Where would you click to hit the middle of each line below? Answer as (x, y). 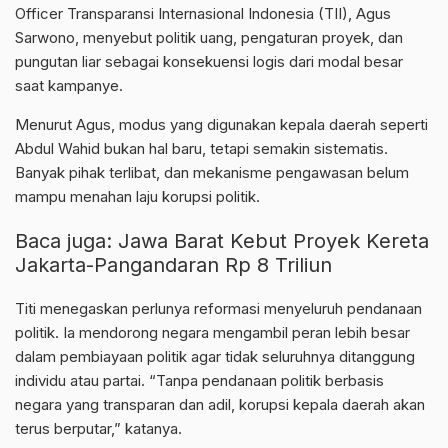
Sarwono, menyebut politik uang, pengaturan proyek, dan (209, 38)
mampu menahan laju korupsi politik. (137, 197)
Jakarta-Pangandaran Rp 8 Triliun (173, 265)
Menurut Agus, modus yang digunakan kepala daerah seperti (221, 125)
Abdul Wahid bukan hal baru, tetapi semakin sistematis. (201, 149)
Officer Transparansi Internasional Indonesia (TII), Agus (203, 14)
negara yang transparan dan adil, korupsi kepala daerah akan (220, 405)
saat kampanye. (69, 86)
